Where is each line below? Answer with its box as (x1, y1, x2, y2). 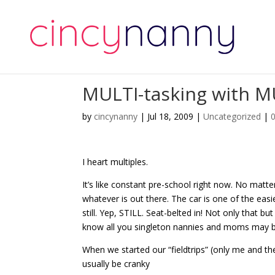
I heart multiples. (82, 156, 149, 168)
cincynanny (94, 110, 138, 122)
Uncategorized (203, 110, 261, 122)
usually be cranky (82, 258, 150, 269)
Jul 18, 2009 (147, 110, 194, 122)
